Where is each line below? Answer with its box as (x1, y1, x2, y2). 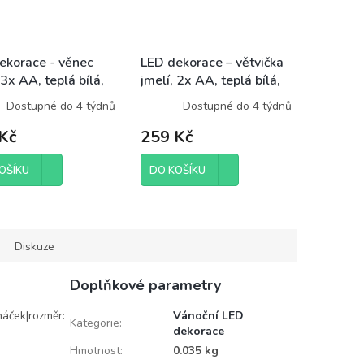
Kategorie (69, 315, 119, 331)
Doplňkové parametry (69, 275, 221, 296)
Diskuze (15, 239, 54, 255)
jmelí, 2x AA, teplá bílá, (141, 71, 280, 90)
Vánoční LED (172, 308, 244, 324)
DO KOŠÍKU (149, 163, 206, 179)
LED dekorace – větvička (141, 54, 284, 72)
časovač (141, 89, 187, 108)
